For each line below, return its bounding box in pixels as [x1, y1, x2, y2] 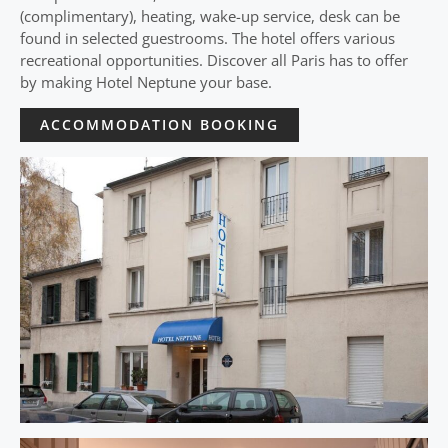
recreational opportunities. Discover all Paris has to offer [20, 49, 408, 70]
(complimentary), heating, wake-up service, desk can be [20, 5, 400, 26]
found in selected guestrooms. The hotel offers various [20, 27, 395, 48]
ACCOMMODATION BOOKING [40, 114, 279, 134]
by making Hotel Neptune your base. [20, 71, 272, 92]
